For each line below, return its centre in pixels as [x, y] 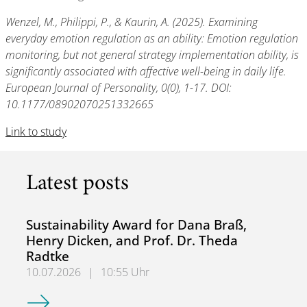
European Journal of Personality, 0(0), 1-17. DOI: [119, 88]
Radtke [48, 256]
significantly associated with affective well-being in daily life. [146, 71]
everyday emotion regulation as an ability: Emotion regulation [152, 38]
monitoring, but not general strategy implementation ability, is [152, 55]
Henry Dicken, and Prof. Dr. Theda [132, 240]
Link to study [36, 132]
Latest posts [77, 184]
